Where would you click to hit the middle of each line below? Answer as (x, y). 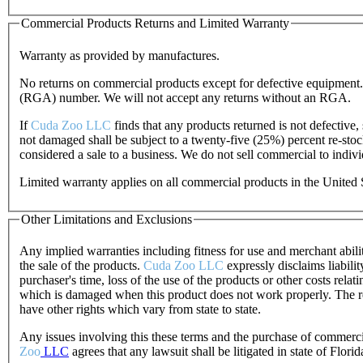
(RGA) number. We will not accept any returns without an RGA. (185, 97)
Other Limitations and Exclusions (107, 219)
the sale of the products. (81, 266)
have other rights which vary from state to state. (140, 310)
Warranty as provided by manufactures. (120, 55)
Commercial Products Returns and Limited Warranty (155, 23)
